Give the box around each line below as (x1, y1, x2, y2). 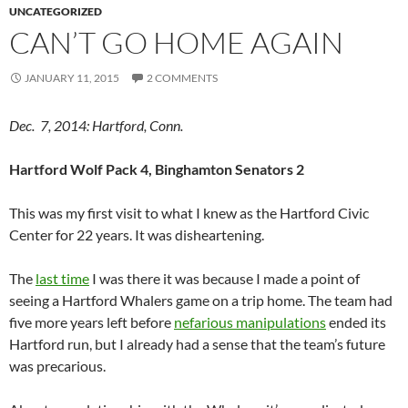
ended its (326, 313, 386, 331)
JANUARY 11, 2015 (25, 71, 119, 86)
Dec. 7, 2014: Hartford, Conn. (9, 117, 183, 135)
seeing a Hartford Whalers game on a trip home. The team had (9, 291, 393, 310)
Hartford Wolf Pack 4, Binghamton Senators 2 (9, 160, 304, 178)
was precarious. (9, 357, 106, 375)
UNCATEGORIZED (9, 5, 102, 19)
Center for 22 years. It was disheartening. (9, 226, 264, 244)
